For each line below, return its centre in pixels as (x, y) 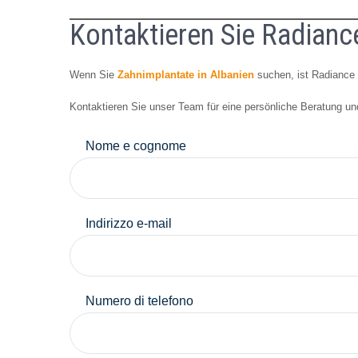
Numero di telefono (139, 300)
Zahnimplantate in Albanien (186, 74)
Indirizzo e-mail (129, 223)
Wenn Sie (93, 74)
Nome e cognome (136, 145)
